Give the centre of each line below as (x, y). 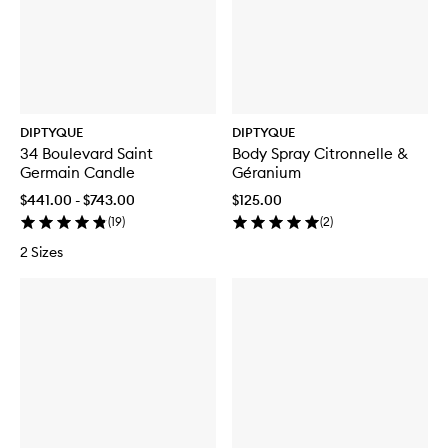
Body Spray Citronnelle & (320, 153)
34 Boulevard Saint (86, 153)
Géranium (266, 172)
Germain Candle (77, 172)
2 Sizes (41, 251)
